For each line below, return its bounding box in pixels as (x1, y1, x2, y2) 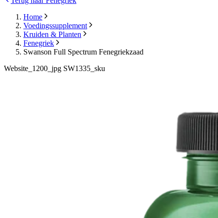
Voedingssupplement (23, 21, 87, 30)
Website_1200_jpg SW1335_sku (4, 64, 105, 73)
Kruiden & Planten (23, 30, 81, 39)
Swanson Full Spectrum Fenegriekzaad (23, 48, 144, 56)
